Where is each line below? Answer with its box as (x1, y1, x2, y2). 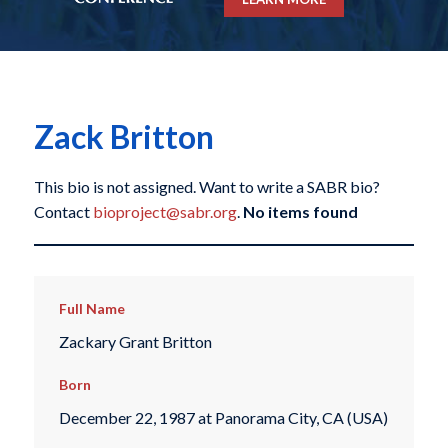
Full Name (58, 300, 125, 318)
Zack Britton (33, 117, 214, 157)
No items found (242, 202, 358, 222)
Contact (33, 202, 93, 222)
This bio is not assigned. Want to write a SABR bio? (33, 177, 380, 197)
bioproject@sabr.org (92, 202, 237, 222)
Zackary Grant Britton (58, 331, 212, 351)
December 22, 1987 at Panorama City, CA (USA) (58, 408, 388, 428)
